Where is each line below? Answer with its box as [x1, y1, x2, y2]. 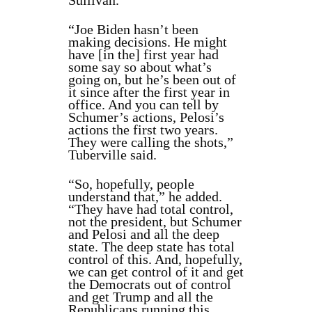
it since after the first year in [68, 84, 230, 100]
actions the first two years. [68, 122, 218, 138]
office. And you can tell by [68, 97, 219, 113]
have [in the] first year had [68, 47, 219, 63]
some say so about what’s [68, 59, 212, 75]
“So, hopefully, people [68, 176, 194, 192]
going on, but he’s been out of [68, 72, 236, 88]
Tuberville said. [68, 147, 157, 163]
